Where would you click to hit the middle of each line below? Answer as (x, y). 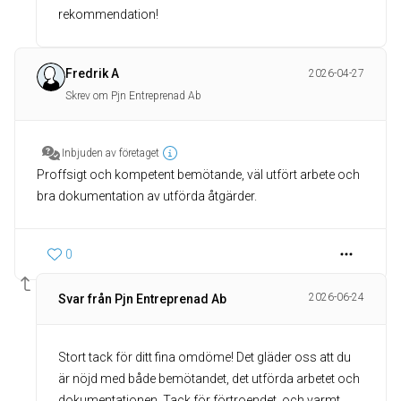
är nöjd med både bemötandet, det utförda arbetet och (209, 379)
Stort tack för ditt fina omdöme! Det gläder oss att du (205, 357)
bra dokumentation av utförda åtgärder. (147, 196)
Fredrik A (92, 73)
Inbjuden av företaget (111, 153)
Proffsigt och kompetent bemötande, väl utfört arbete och (198, 175)
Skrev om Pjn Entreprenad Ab (133, 96)
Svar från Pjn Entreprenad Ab (142, 299)
